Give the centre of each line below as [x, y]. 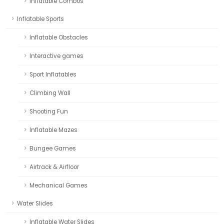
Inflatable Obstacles [59, 38]
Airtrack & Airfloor [54, 167]
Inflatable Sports [40, 19]
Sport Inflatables [53, 75]
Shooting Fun [49, 112]
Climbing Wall [50, 93]
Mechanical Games [58, 186]
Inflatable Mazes [53, 130]
